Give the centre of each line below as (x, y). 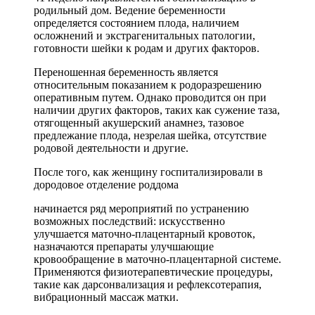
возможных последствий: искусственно (129, 221)
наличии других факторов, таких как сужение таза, (157, 110)
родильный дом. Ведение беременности (130, 10)
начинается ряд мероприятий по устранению (141, 208)
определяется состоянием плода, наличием (136, 22)
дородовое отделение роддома (106, 184)
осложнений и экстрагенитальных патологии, (144, 35)
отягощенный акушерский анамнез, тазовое (139, 122)
